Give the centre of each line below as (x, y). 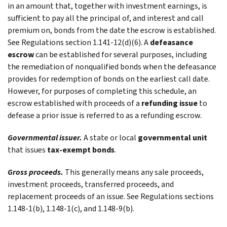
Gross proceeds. (35, 172)
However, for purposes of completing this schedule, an (102, 91)
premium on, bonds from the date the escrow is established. (112, 30)
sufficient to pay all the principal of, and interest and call (106, 18)
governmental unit (173, 137)
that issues (27, 149)
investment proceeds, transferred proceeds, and (91, 184)
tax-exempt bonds (81, 149)
